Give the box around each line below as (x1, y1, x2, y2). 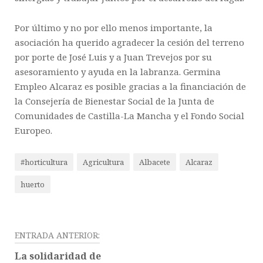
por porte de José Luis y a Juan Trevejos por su (15, 51, 212, 63)
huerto (21, 179, 45, 190)
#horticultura (21, 157, 68, 168)
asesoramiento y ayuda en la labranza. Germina (15, 66, 221, 78)
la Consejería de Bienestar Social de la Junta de (15, 95, 214, 107)
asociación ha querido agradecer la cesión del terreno (15, 36, 244, 49)
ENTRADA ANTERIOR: (15, 230, 100, 241)
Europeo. (15, 124, 52, 137)
